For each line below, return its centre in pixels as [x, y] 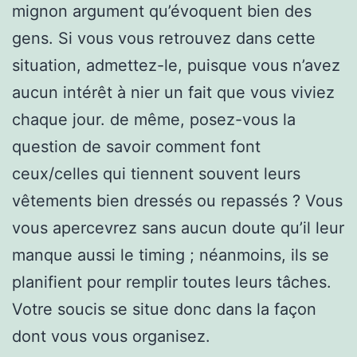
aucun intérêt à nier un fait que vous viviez [173, 92]
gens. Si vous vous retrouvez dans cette [164, 38]
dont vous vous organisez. [111, 336]
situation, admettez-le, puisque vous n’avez [176, 65]
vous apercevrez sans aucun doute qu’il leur [178, 228]
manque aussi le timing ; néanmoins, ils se [171, 255]
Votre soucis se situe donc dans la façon [164, 309]
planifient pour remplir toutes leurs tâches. [172, 282]
